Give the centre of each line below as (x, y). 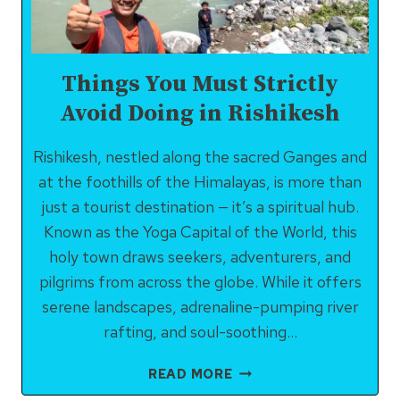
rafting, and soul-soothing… (200, 332)
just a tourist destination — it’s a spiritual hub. (200, 207)
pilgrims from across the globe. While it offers (200, 282)
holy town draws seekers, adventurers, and (200, 257)
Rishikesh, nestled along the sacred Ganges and (200, 157)
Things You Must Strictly (200, 84)
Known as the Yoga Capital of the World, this (200, 232)
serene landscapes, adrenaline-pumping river (200, 307)
